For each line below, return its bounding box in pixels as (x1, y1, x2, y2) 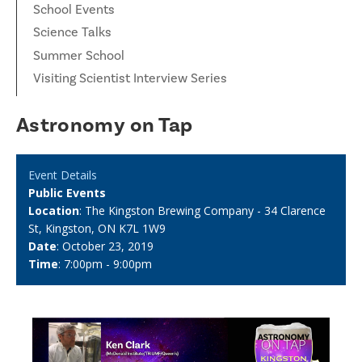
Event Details (28, 166, 97, 183)
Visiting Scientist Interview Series (33, 70, 227, 86)
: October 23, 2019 (57, 238, 154, 254)
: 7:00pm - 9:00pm (58, 255, 152, 271)
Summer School (33, 47, 124, 64)
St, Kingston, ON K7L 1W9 (28, 220, 166, 236)
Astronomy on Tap (16, 111, 193, 139)
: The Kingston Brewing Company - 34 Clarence (79, 202, 326, 218)
